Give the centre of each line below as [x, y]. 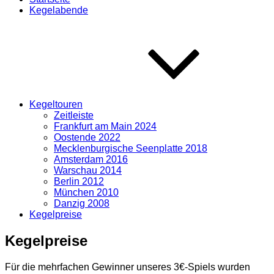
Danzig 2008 [82, 203]
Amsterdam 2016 [91, 159]
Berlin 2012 [79, 181]
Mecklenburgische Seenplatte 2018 [131, 148]
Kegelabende [59, 10]
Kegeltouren [56, 104]
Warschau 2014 [88, 170]
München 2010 [86, 192]
